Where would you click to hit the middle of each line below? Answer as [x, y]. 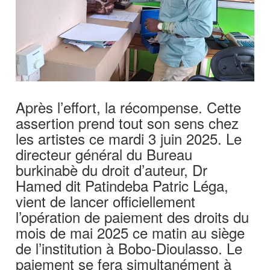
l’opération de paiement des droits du [133, 216]
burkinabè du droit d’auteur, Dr [112, 169]
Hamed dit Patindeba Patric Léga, [122, 185]
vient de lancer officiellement [106, 201]
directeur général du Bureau [104, 154]
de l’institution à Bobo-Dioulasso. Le [129, 248]
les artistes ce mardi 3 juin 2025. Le [129, 138]
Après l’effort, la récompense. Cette [129, 107]
